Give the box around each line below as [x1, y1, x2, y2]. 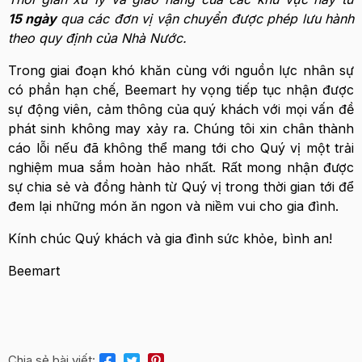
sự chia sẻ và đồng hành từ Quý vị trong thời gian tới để [8, 179, 354, 195]
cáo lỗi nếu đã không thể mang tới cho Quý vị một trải [8, 140, 354, 156]
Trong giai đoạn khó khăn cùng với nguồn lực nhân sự [8, 62, 354, 78]
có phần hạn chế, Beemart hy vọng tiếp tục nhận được [8, 82, 354, 98]
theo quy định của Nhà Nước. [8, 30, 187, 46]
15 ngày [8, 11, 61, 27]
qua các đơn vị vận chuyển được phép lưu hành [60, 11, 355, 27]
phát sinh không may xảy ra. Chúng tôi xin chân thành [8, 120, 354, 137]
